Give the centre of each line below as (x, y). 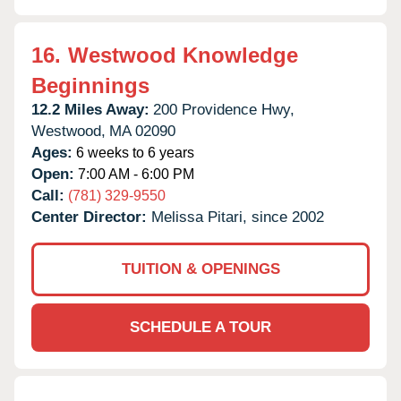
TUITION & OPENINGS (200, 269)
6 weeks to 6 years (133, 152)
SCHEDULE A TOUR (200, 327)
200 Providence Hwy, (224, 109)
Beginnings (90, 85)
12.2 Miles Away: (90, 109)
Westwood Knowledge (183, 55)
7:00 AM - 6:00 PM (134, 174)
